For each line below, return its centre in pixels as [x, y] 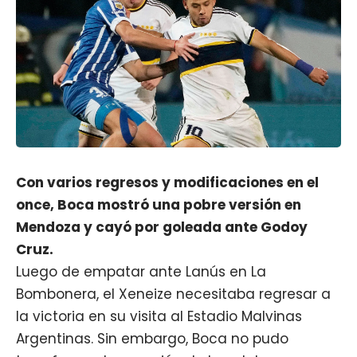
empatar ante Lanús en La [175, 271]
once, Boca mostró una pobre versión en [159, 204]
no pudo [258, 338]
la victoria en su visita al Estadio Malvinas [159, 316]
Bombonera [56, 294]
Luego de [50, 271]
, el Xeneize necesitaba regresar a [214, 294]
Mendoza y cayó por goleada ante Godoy [162, 227]
